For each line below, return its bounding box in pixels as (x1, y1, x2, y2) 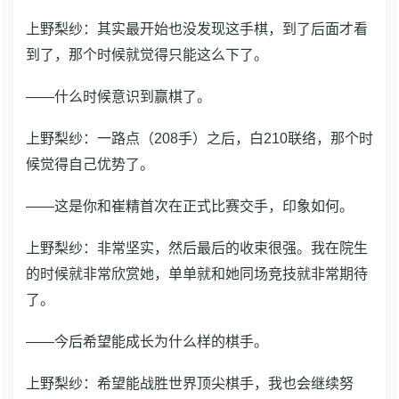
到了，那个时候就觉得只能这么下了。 (26, 47, 268, 63)
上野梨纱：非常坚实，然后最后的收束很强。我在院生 (26, 240, 368, 256)
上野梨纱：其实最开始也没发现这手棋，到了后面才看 (26, 21, 368, 37)
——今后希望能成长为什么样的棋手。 (26, 334, 268, 350)
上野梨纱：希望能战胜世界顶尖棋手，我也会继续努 (26, 376, 354, 392)
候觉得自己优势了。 (26, 157, 154, 173)
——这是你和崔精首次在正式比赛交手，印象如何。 (26, 199, 354, 215)
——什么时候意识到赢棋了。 (26, 89, 211, 105)
